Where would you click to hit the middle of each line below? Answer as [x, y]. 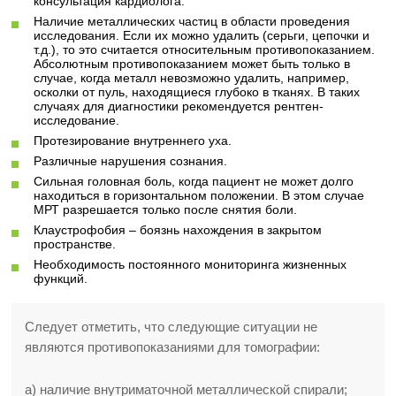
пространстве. [75, 244]
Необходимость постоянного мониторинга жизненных [190, 264]
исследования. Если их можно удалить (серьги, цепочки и [202, 35]
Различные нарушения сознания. [131, 161]
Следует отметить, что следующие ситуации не [171, 327]
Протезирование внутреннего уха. [133, 141]
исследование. [77, 120]
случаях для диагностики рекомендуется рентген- [179, 106]
